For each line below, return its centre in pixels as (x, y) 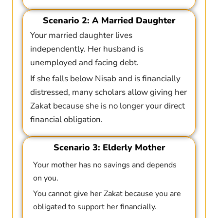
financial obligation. (66, 120)
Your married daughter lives (81, 36)
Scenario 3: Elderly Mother (109, 148)
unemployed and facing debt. (84, 63)
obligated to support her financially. (95, 207)
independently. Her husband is (87, 49)
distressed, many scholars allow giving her (108, 92)
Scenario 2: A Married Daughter (109, 21)
